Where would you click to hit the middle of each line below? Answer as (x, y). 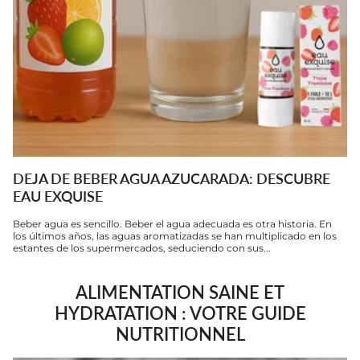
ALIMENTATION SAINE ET (180, 292)
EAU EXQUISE (58, 196)
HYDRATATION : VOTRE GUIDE (180, 313)
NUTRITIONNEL (180, 333)
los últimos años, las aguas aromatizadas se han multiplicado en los (175, 235)
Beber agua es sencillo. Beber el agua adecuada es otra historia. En (172, 223)
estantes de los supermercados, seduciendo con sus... (142, 247)
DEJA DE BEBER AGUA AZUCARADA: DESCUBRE (172, 178)
